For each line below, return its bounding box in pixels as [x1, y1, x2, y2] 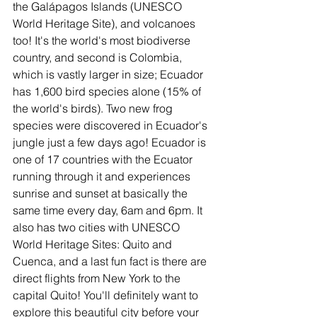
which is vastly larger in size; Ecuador [13, 67, 206, 81]
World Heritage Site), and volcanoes [13, 16, 198, 30]
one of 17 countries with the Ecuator [13, 152, 195, 166]
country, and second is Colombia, [13, 50, 185, 64]
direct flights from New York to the [13, 271, 183, 285]
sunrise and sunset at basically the [13, 186, 190, 200]
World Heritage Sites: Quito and [13, 237, 175, 251]
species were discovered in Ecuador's [13, 118, 210, 132]
